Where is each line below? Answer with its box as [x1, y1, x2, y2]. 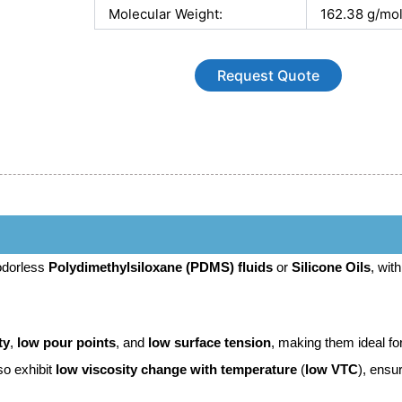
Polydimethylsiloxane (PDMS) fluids [48, 258, 273, 275]
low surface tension [148, 334, 271, 350]
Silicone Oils [292, 258, 371, 275]
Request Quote [216, 66, 319, 85]
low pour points [17, 334, 116, 350]
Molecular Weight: [109, 4, 223, 22]
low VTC [305, 361, 358, 377]
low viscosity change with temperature [56, 361, 297, 377]
